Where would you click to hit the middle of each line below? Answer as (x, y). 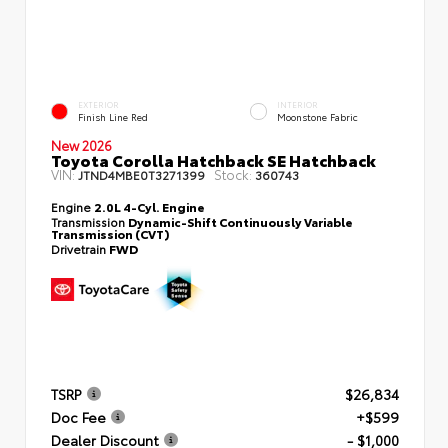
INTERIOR (297, 104)
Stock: (233, 173)
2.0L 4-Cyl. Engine (149, 206)
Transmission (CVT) (110, 233)
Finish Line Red (113, 117)
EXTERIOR (98, 104)
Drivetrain (80, 248)
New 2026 (81, 144)
